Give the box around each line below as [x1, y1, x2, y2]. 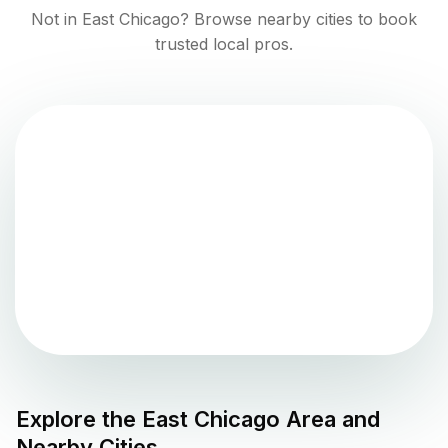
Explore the [16, 405, 142, 432]
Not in [31, 8, 82, 29]
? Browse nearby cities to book [180, 8, 417, 29]
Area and [280, 405, 380, 432]
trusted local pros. [155, 33, 293, 54]
